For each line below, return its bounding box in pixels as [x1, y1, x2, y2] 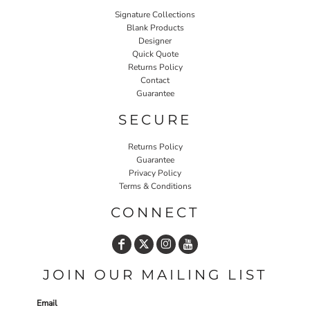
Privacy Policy [129, 167, 181, 179]
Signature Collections [115, 9, 195, 20]
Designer [138, 35, 172, 46]
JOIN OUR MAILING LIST [43, 266, 267, 283]
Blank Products [126, 22, 184, 33]
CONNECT [111, 204, 199, 221]
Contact [140, 75, 170, 86]
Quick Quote [131, 48, 179, 60]
